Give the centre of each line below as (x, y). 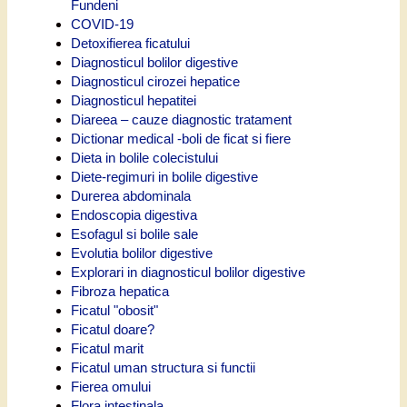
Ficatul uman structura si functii (163, 367)
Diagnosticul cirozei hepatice (155, 81)
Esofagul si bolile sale (134, 233)
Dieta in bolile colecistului (144, 157)
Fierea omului (111, 386)
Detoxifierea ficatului (130, 43)
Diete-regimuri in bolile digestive (164, 176)
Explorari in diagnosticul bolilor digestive (188, 272)
